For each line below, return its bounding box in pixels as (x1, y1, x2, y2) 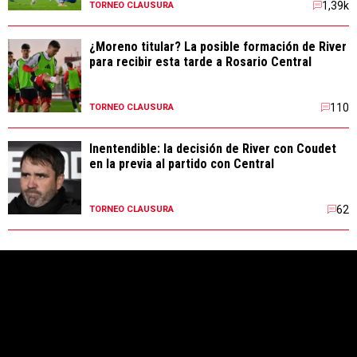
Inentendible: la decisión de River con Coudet (89, 141, 336, 156)
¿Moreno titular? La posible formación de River (89, 39, 347, 54)
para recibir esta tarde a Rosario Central (89, 54, 312, 69)
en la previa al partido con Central (89, 156, 274, 171)
